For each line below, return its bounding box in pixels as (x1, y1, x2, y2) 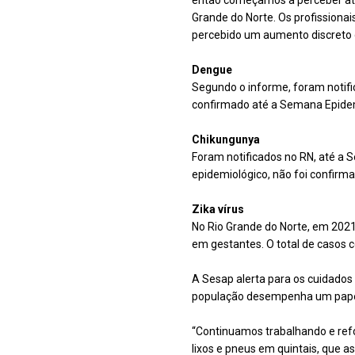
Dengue (192, 63, 232, 77)
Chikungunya (192, 133, 260, 147)
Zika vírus (192, 203, 244, 216)
